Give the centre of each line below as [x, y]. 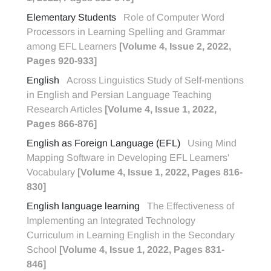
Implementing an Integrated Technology [111, 220]
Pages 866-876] [62, 124]
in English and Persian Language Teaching [119, 95]
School [43, 250]
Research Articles [66, 109]
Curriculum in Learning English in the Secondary [131, 235]
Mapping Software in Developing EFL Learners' [128, 158]
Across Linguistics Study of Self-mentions [155, 80]
